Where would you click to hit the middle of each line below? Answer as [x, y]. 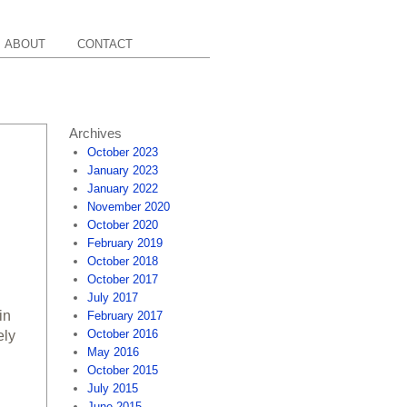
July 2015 [113, 388]
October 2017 [123, 279]
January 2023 [123, 170]
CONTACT [105, 44]
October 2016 [123, 334]
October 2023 [123, 152]
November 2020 [129, 207]
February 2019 [125, 243]
